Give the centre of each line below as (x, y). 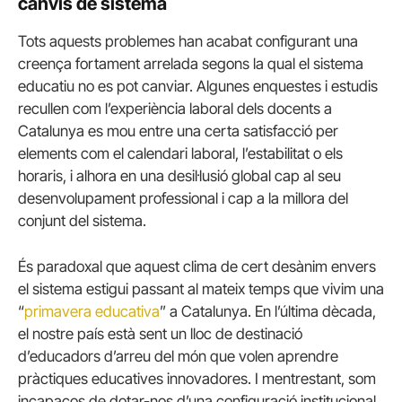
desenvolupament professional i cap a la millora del (183, 198)
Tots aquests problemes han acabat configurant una (188, 41)
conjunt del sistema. (82, 220)
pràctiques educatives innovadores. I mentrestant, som (197, 378)
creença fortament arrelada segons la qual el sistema (191, 63)
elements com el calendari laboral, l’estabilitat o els (180, 153)
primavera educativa (92, 311)
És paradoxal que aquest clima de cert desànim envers (197, 266)
